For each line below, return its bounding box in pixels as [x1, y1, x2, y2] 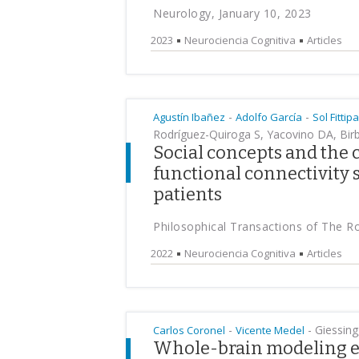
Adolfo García [236, 110, 302, 124]
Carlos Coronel [153, 323, 225, 337]
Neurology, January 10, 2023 [153, 6, 312, 21]
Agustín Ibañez [153, 110, 225, 124]
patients [153, 184, 222, 205]
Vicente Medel [236, 323, 305, 337]
